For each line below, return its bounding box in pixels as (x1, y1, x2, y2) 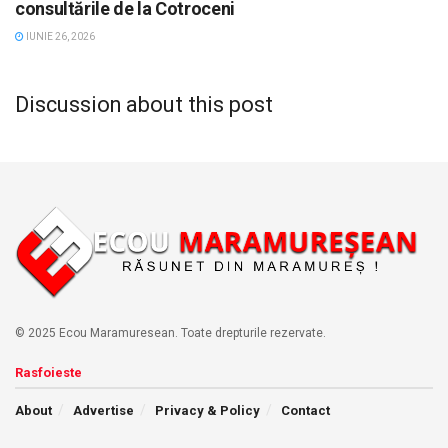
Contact (281, 402, 330, 418)
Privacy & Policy (155, 402, 260, 418)
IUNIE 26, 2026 (24, 31, 95, 43)
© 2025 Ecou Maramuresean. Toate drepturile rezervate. (15, 325, 326, 340)
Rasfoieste (15, 364, 82, 380)
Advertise (73, 402, 134, 418)
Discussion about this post (15, 91, 273, 117)
